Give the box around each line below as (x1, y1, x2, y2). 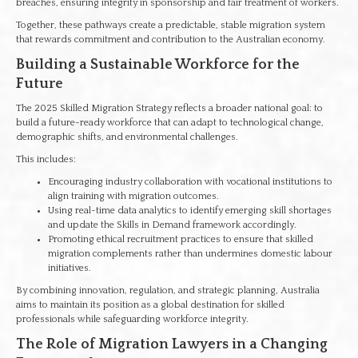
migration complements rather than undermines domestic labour (48, 249, 332, 259)
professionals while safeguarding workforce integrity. (16, 314, 249, 324)
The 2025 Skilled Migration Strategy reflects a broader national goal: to (16, 103, 323, 113)
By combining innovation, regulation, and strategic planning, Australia (16, 285, 320, 296)
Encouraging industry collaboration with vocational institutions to (48, 177, 332, 187)
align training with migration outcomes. (48, 191, 219, 201)
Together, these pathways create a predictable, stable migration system (16, 20, 325, 30)
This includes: (16, 154, 76, 165)
